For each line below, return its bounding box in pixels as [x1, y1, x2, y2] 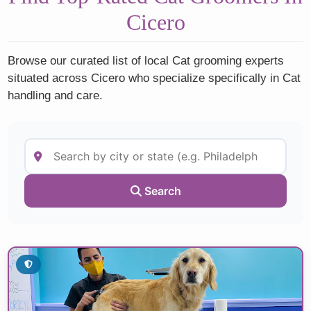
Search [141, 184, 181, 199]
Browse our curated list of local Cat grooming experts [8, 53, 285, 67]
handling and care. [8, 88, 103, 102]
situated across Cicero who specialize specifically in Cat [8, 71, 301, 85]
